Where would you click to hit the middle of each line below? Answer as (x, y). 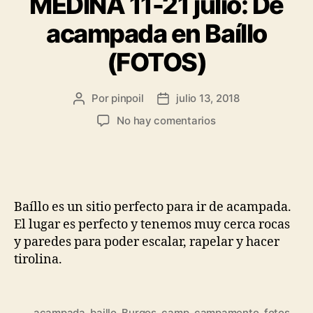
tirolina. (38, 259)
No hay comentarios (166, 120)
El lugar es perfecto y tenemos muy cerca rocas (152, 224)
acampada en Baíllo (156, 33)
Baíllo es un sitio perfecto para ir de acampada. (153, 207)
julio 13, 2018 (208, 98)
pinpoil (128, 98)
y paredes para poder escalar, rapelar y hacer (147, 242)
